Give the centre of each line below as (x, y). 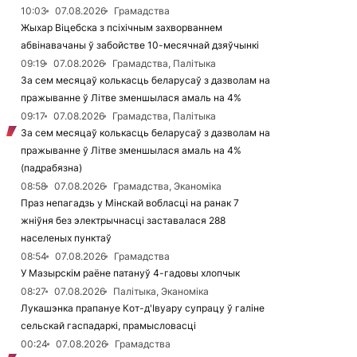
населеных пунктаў (66, 238)
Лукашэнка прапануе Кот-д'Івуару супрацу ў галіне (143, 308)
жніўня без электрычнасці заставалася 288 (123, 220)
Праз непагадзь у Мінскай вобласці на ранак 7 (130, 203)
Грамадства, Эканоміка (167, 186)
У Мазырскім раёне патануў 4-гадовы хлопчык (130, 273)
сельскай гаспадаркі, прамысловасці (108, 326)
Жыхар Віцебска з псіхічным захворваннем (122, 27)
